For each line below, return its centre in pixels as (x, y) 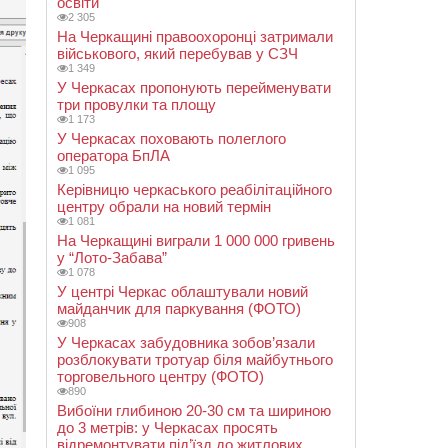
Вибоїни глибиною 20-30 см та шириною (194, 410)
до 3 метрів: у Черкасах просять (167, 427)
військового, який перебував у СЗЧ (177, 53)
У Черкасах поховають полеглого (171, 138)
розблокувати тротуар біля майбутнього (195, 359)
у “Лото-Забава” (112, 257)
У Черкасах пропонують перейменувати (194, 87)
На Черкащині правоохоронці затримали (195, 36)
